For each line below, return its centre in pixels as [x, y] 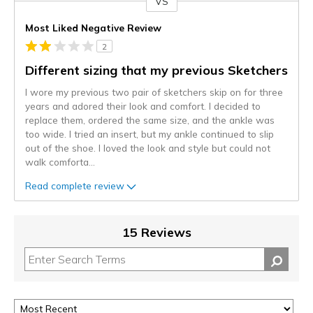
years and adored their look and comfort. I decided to [143, 106]
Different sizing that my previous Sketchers [156, 71]
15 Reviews [156, 233]
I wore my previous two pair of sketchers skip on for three [154, 92]
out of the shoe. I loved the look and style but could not [148, 148]
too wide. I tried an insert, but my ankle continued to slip [150, 134]
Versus [30, 9]
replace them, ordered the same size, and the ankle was [150, 120]
